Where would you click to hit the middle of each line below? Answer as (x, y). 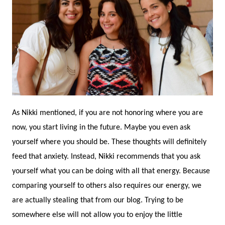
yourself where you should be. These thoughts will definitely (109, 142)
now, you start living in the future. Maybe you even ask (101, 127)
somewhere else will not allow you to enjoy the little (97, 215)
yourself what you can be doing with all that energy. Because (111, 171)
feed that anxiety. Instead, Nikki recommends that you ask (106, 156)
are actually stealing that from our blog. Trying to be (98, 200)
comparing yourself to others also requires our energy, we (107, 186)
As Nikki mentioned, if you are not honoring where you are (107, 113)
